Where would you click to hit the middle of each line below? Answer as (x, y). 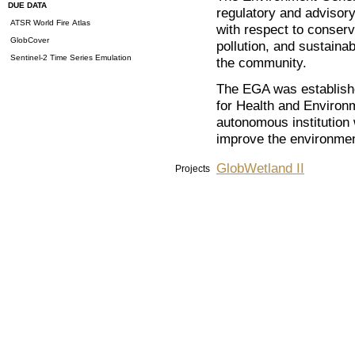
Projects (193, 169)
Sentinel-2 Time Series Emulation (70, 57)
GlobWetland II (260, 168)
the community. (261, 63)
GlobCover (29, 40)
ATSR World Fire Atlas (49, 23)
